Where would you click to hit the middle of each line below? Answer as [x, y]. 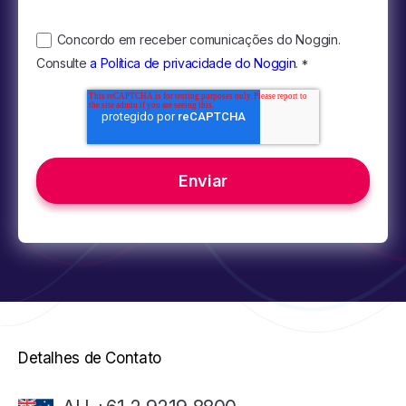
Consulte [63, 63]
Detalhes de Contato [90, 358]
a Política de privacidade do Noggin [193, 63]
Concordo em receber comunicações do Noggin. [198, 40]
